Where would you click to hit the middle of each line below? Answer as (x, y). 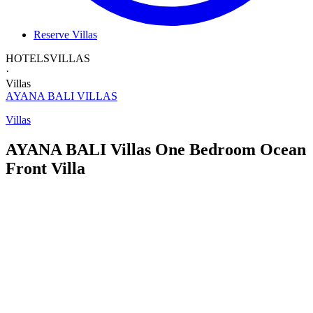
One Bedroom (205, 149)
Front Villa (45, 168)
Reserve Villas (65, 35)
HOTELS (28, 58)
